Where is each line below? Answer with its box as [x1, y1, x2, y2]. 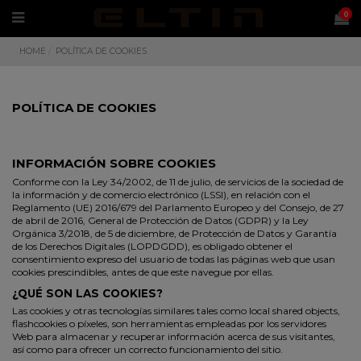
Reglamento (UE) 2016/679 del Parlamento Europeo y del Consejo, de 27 [12, 201, 344, 214]
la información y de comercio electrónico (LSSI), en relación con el [12, 189, 310, 201]
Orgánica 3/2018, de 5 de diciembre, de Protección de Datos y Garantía [12, 227, 337, 240]
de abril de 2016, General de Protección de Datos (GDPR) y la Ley [12, 214, 309, 227]
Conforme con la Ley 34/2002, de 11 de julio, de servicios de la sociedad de [12, 176, 343, 189]
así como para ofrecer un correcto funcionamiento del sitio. [12, 342, 283, 355]
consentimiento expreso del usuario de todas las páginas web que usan [12, 253, 335, 266]
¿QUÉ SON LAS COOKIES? [12, 286, 163, 300]
